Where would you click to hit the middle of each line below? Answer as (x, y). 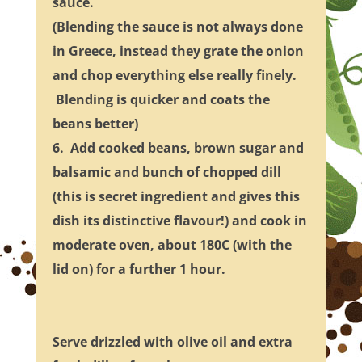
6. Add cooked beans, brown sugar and (178, 148)
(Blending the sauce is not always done (177, 27)
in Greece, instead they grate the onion (178, 51)
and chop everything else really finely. (174, 76)
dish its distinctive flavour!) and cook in (179, 221)
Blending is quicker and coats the (161, 100)
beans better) (95, 124)
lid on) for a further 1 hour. (139, 269)
